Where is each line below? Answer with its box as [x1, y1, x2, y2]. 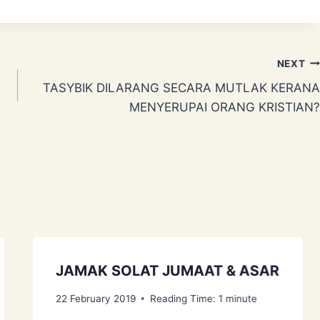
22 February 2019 [55, 292, 136, 304]
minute [225, 292, 257, 304]
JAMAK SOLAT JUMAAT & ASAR [55, 262, 279, 280]
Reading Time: [149, 292, 216, 304]
